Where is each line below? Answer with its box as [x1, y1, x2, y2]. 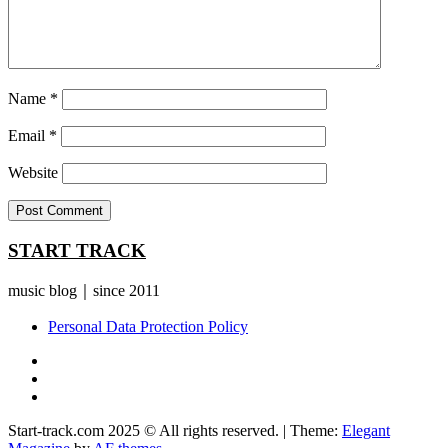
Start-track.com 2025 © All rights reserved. [8, 421, 283, 439]
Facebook [47, 386, 109, 404]
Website [8, 164, 58, 182]
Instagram [47, 368, 109, 386]
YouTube [47, 350, 105, 368]
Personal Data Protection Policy [48, 317, 248, 335]
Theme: [290, 421, 342, 439]
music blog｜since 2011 [8, 281, 160, 299]
